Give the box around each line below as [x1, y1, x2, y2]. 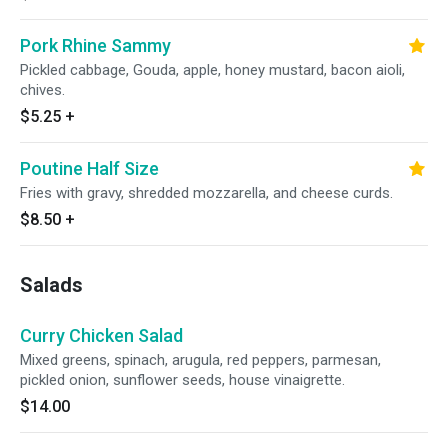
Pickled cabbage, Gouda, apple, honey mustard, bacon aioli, [20, 61, 405, 79]
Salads [20, 273, 83, 297]
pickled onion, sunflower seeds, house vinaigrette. [20, 371, 345, 389]
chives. [20, 81, 65, 99]
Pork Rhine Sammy [20, 35, 171, 56]
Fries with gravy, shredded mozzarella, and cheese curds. [20, 184, 393, 202]
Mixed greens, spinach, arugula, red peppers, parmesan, [20, 351, 381, 369]
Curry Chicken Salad [20, 325, 183, 346]
